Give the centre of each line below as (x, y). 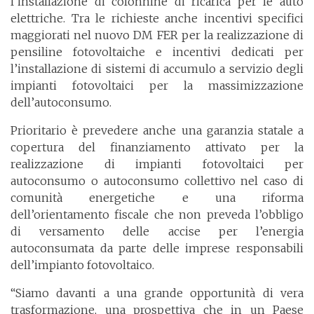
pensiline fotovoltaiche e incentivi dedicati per (157, 52)
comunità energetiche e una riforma (157, 198)
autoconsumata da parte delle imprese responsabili (157, 248)
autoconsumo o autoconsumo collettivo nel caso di (157, 181)
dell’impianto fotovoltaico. (82, 265)
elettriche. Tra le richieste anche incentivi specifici (157, 19)
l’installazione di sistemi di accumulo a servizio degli (157, 69)
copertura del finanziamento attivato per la (157, 148)
